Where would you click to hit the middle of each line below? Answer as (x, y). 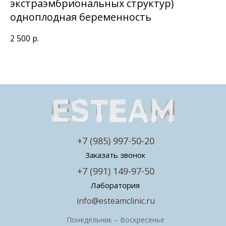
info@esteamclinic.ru (116, 201)
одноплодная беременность (81, 17)
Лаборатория (115, 185)
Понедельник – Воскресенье (116, 220)
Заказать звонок (115, 155)
